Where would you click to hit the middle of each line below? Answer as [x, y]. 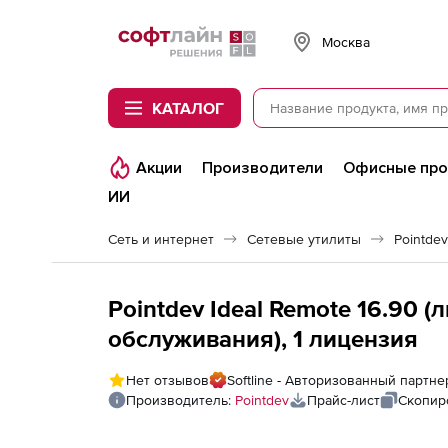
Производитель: [180, 400]
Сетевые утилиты [304, 239]
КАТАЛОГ [188, 108]
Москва [346, 41]
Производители [262, 168]
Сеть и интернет [161, 239]
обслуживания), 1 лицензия [263, 338]
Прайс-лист [343, 400]
